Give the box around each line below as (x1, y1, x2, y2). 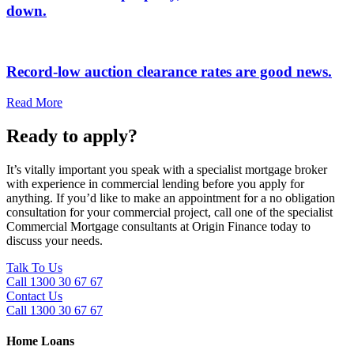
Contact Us (6, 288, 62, 303)
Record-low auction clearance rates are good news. (6, 63, 332, 81)
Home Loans (6, 333, 74, 348)
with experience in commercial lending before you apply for (6, 176, 304, 190)
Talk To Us (6, 260, 62, 274)
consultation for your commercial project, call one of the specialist (6, 205, 333, 219)
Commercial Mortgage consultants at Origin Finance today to (6, 219, 311, 233)
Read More (6, 95, 62, 109)
